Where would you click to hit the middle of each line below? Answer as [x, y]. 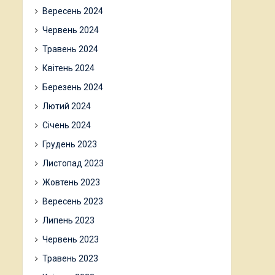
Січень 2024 [67, 125]
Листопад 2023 [73, 163]
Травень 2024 [70, 49]
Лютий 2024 [67, 106]
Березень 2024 [73, 87]
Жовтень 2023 [71, 182]
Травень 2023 [70, 258]
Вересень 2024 [73, 11]
